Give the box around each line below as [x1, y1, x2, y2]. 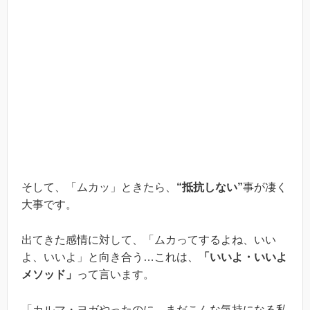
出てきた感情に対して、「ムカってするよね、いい [21, 234, 276, 246]
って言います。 [77, 268, 154, 280]
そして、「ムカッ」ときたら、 [21, 181, 176, 194]
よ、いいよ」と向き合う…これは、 [21, 251, 199, 263]
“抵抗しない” [176, 181, 243, 194]
